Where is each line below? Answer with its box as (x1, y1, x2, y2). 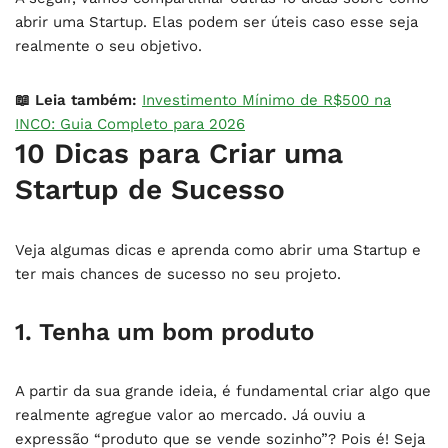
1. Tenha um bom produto (15, 317, 314, 346)
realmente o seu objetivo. (15, 36, 202, 55)
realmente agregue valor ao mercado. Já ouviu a (15, 405, 365, 424)
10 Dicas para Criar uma (15, 136, 343, 170)
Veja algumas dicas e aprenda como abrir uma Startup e (15, 240, 421, 259)
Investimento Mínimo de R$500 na (142, 90, 391, 109)
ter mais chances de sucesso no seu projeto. (15, 264, 341, 283)
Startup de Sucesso (15, 172, 285, 206)
